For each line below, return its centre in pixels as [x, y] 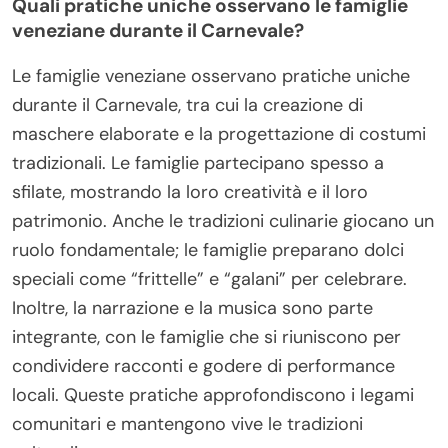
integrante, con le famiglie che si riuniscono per [206, 337]
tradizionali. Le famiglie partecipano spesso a [198, 163]
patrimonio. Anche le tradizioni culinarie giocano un [223, 221]
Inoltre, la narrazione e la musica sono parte [192, 308]
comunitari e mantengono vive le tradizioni [187, 424]
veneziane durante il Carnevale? [158, 30]
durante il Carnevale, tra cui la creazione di [187, 105]
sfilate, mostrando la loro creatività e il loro [190, 192]
